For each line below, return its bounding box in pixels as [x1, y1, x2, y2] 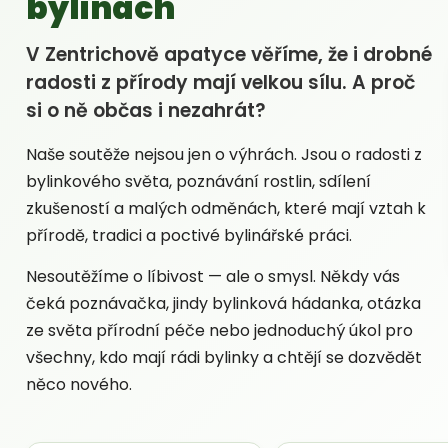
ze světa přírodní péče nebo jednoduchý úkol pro [26, 318, 413, 342]
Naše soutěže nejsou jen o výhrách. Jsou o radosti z [26, 142, 422, 166]
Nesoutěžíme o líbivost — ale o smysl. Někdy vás [26, 264, 400, 288]
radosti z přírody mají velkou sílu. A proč [26, 68, 415, 96]
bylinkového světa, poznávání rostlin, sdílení [26, 169, 371, 193]
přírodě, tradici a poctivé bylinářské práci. [26, 223, 352, 247]
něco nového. [26, 372, 132, 396]
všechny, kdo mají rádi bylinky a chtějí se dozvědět [26, 345, 422, 369]
